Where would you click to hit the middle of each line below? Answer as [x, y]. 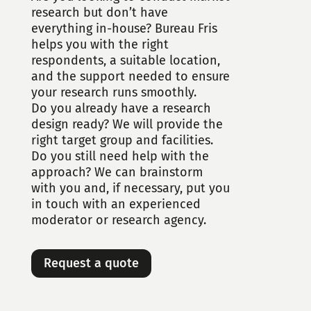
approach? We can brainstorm [117, 172]
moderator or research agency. [118, 220]
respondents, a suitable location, [125, 60]
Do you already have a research [121, 108]
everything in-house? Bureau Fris [124, 28]
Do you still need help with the [120, 156]
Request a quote [91, 263]
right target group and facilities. [122, 140]
